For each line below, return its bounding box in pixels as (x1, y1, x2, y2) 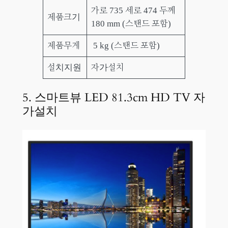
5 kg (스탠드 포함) (91, 40, 160, 50)
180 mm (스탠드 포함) (91, 18, 172, 28)
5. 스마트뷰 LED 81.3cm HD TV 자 (22, 90, 205, 106)
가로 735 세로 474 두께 (91, 5, 176, 15)
